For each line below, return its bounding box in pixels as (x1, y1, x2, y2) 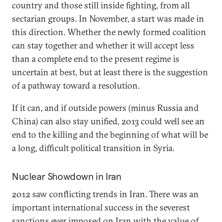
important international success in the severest (12, 202, 190, 213)
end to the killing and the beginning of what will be (12, 129, 208, 140)
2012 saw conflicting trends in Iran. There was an (12, 188, 199, 200)
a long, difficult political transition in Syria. (12, 142, 174, 154)
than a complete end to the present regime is (12, 53, 179, 64)
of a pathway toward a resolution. (12, 80, 140, 91)
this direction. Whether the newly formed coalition (12, 26, 206, 38)
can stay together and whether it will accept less (12, 40, 194, 51)
